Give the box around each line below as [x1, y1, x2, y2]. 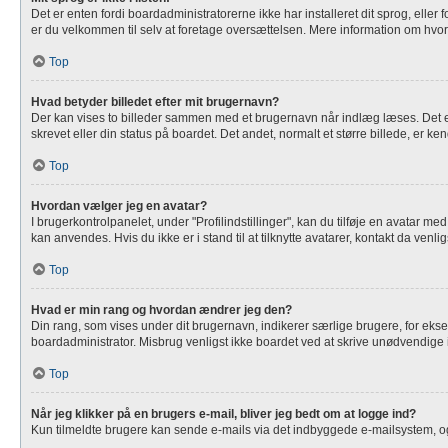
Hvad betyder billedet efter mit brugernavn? [31, 95, 279, 109]
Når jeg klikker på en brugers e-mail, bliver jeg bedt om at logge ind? [31, 407, 416, 421]
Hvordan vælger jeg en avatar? [31, 199, 207, 213]
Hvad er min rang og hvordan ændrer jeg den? [31, 303, 292, 317]
